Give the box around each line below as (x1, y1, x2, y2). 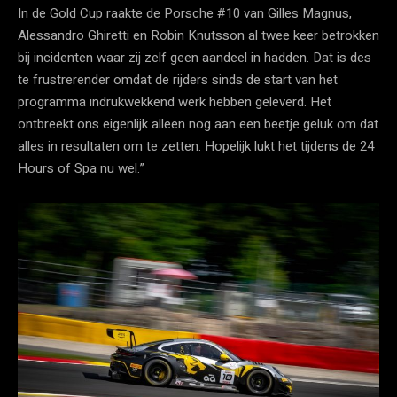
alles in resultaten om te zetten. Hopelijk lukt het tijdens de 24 (18, 136, 374, 156)
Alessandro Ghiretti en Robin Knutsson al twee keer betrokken (18, 25, 379, 45)
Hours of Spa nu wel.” (18, 158, 144, 178)
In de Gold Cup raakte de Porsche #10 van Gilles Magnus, (18, 3, 352, 23)
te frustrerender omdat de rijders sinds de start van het (18, 69, 338, 90)
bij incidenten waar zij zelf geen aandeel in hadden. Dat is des (18, 47, 371, 67)
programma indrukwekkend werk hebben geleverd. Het (18, 91, 331, 112)
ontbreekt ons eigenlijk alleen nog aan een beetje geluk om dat (18, 113, 378, 134)
